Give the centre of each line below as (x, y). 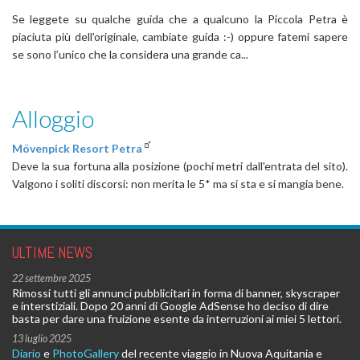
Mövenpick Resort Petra (77, 148)
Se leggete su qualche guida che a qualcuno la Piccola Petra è (180, 19)
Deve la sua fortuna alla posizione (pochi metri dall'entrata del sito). (180, 166)
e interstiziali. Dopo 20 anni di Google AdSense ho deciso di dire (170, 306)
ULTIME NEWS (52, 253)
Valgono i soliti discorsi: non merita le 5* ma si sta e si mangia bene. (178, 184)
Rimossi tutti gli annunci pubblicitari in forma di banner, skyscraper (176, 293)
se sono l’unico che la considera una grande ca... (130, 54)
